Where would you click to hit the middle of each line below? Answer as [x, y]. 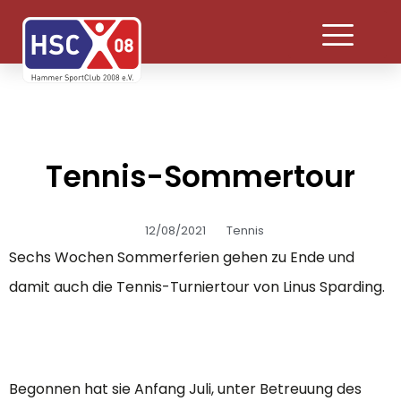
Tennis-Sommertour [200, 176]
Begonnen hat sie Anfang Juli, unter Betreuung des [185, 388]
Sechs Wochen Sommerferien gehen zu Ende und [182, 257]
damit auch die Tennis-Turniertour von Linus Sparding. [197, 286]
